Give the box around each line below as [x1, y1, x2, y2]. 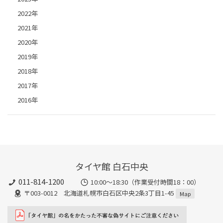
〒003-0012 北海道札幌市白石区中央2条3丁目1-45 [23, 188, 176, 198]
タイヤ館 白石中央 [75, 160, 148, 173]
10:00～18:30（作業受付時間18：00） [90, 177, 200, 187]
